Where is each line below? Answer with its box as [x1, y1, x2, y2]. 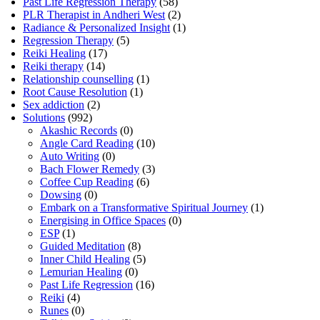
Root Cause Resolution [23, 85, 127, 98]
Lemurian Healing [40, 265, 122, 278]
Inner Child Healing [40, 252, 130, 265]
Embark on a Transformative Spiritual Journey [40, 201, 248, 214]
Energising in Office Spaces [40, 214, 166, 226]
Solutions [23, 111, 65, 124]
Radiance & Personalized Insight [23, 21, 170, 34]
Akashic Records [40, 124, 117, 136]
